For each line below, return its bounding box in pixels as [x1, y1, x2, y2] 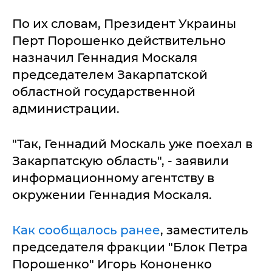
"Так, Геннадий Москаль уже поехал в [12, 137, 253, 151]
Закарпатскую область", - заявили [12, 154, 229, 168]
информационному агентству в [12, 171, 214, 185]
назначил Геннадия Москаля [12, 50, 197, 65]
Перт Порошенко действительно [12, 33, 226, 48]
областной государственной [12, 84, 195, 99]
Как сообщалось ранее [12, 223, 160, 237]
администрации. [12, 101, 123, 116]
